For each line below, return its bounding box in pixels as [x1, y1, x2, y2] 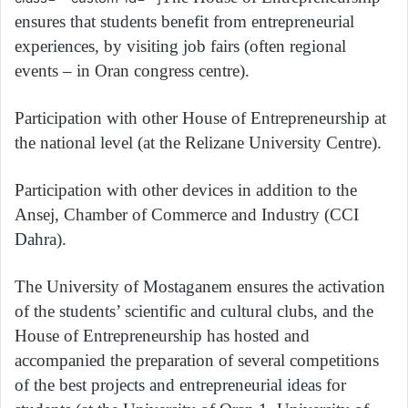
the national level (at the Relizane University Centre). [15, 132, 382, 152]
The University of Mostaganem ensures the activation [15, 276, 385, 296]
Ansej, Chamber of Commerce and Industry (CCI [15, 204, 359, 224]
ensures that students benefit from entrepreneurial [15, 11, 354, 31]
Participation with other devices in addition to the [15, 179, 357, 199]
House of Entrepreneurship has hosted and [15, 325, 310, 345]
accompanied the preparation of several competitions [15, 350, 379, 370]
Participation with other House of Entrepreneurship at [15, 107, 386, 127]
